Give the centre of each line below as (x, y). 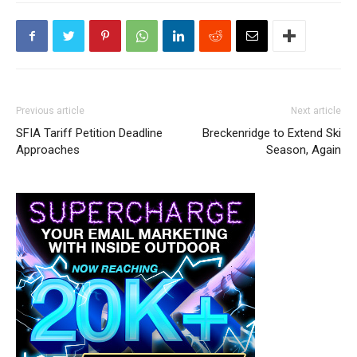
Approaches (48, 150)
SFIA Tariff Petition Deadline (89, 133)
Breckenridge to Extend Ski (272, 133)
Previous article (50, 111)
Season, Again (304, 150)
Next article (316, 111)
